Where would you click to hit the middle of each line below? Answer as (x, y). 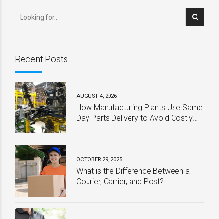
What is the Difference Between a (133, 171)
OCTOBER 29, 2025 (99, 159)
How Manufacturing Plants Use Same (140, 108)
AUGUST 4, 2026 (97, 96)
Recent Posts (41, 59)
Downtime (94, 129)
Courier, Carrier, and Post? (120, 181)
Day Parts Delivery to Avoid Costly (135, 118)
